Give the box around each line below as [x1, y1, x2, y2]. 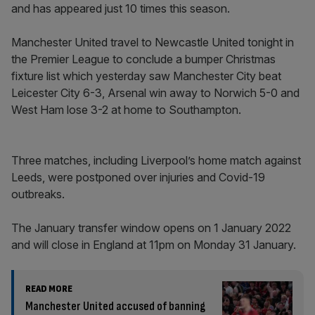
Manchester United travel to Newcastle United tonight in [11, 35, 294, 49]
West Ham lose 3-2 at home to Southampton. [11, 103, 241, 117]
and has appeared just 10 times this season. [11, 1, 230, 15]
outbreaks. [11, 187, 65, 201]
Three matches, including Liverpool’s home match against [11, 153, 301, 167]
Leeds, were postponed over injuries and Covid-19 [11, 170, 265, 184]
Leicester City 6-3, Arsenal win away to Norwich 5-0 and [11, 86, 300, 100]
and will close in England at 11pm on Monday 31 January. [11, 238, 296, 252]
